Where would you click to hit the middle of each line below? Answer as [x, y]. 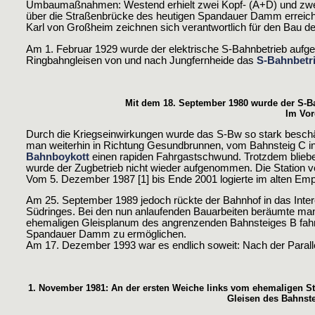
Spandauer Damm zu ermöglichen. [106, 234]
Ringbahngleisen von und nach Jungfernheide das [141, 60]
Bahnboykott [58, 156]
